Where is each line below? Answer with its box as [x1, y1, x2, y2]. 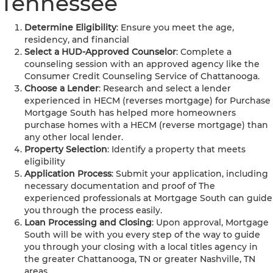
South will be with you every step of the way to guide [24, 229, 260, 241]
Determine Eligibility [24, 22, 116, 34]
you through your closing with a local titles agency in [24, 241, 258, 253]
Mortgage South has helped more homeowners [24, 107, 236, 119]
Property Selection [24, 144, 107, 155]
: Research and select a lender [99, 83, 231, 94]
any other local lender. [24, 132, 123, 143]
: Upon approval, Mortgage [152, 217, 269, 229]
